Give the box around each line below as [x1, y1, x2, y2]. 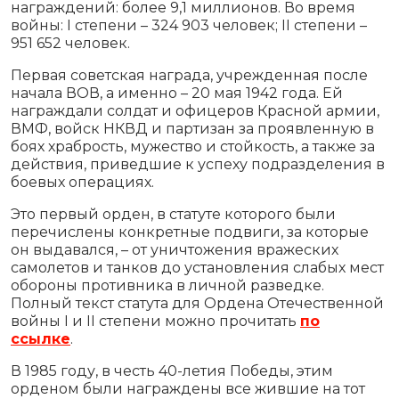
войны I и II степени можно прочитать [11, 312, 300, 330]
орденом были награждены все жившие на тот [11, 379, 365, 397]
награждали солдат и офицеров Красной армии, [11, 102, 379, 119]
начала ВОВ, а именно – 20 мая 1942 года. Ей [11, 84, 343, 102]
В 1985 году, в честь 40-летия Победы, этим [11, 362, 333, 379]
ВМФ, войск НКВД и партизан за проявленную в [11, 119, 374, 137]
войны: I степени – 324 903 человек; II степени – [11, 16, 367, 34]
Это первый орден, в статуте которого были [11, 205, 336, 223]
